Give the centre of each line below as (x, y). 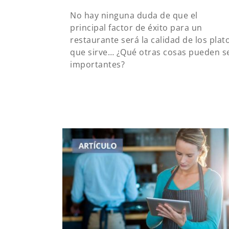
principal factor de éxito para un (136, 27)
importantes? (97, 64)
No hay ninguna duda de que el (134, 15)
